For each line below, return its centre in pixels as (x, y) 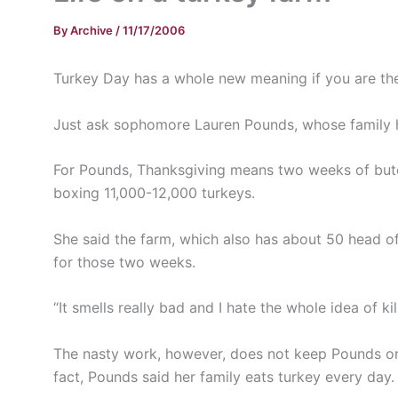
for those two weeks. (124, 262)
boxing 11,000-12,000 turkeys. (154, 193)
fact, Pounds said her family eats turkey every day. (224, 376)
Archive (93, 30)
